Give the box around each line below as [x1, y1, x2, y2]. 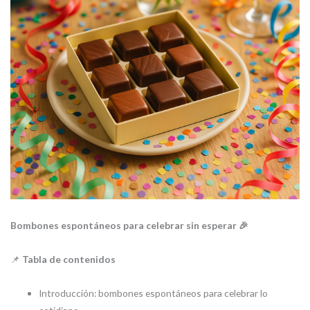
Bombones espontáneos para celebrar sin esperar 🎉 [10, 219, 248, 231]
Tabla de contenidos [22, 253, 116, 265]
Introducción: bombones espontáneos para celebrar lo [39, 286, 268, 299]
